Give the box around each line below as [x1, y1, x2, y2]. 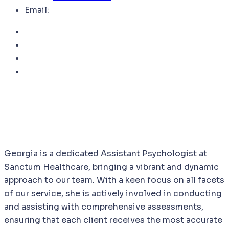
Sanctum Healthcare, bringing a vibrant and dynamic [4, 161, 219, 172]
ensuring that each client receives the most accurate [4, 214, 222, 225]
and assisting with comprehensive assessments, [4, 201, 203, 212]
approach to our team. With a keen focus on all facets [4, 174, 224, 186]
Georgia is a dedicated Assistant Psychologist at [4, 148, 207, 159]
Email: [25, 4, 49, 15]
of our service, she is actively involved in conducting [4, 188, 222, 199]
